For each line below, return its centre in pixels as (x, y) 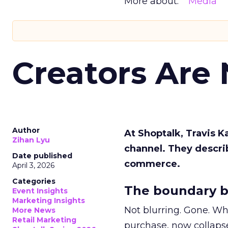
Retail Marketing (44, 220)
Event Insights (40, 191)
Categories (34, 181)
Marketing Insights (49, 201)
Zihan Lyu (31, 140)
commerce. (152, 164)
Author (26, 130)
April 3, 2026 (33, 165)
